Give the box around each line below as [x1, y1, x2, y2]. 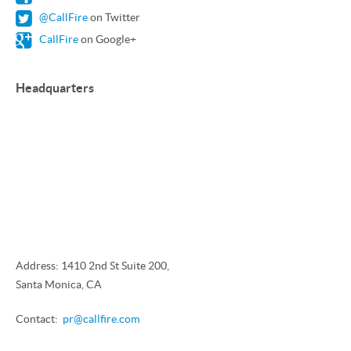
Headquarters [16, 81, 94, 95]
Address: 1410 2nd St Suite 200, [16, 259, 169, 272]
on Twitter [88, 11, 140, 24]
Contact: [16, 313, 63, 325]
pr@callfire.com [63, 313, 139, 325]
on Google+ [78, 33, 136, 45]
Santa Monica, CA [16, 278, 102, 291]
